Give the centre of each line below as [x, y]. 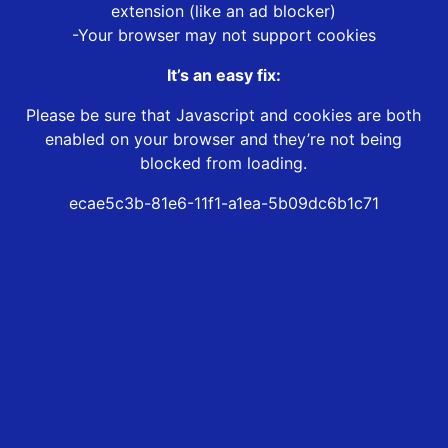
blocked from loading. [224, 163]
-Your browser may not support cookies [223, 35]
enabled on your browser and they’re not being [224, 139]
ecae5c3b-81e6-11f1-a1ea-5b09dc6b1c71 [223, 203]
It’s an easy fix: [223, 75]
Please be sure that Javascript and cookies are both [224, 115]
